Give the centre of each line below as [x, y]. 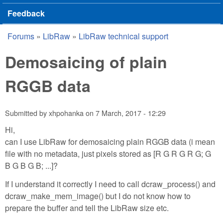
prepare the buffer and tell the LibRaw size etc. [87, 208]
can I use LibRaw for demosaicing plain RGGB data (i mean [110, 141]
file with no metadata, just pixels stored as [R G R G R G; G [108, 153]
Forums [21, 36]
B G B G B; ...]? [31, 165]
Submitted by [27, 113]
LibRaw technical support [123, 36]
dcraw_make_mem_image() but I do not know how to [98, 196]
